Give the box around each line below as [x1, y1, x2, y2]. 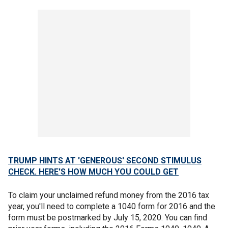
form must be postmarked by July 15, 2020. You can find [8, 213, 207, 222]
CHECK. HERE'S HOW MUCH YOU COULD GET [8, 167, 179, 177]
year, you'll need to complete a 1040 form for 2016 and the [8, 202, 215, 211]
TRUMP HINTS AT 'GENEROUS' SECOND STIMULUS [8, 156, 202, 165]
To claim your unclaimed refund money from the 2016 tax [8, 190, 209, 200]
